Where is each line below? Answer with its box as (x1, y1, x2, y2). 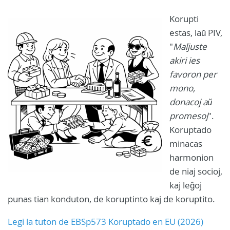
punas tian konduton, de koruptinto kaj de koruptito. (8, 193, 215, 205)
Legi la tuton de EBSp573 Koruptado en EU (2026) (8, 215, 203, 227)
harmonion (169, 151, 214, 163)
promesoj (169, 109, 208, 122)
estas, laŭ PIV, (169, 26, 222, 39)
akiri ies (169, 54, 200, 66)
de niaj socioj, (169, 165, 222, 177)
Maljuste (173, 40, 207, 52)
